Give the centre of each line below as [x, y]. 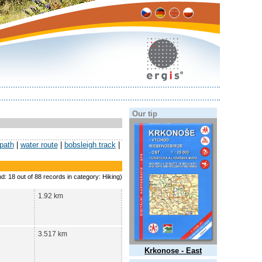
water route [39, 145]
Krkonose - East [173, 251]
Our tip [145, 114]
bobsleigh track [90, 145]
